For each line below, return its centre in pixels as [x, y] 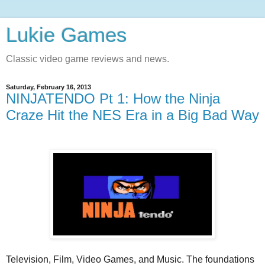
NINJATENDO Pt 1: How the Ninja [113, 98]
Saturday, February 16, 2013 [49, 87]
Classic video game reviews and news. [88, 59]
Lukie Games [67, 35]
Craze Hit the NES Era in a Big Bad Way [132, 115]
